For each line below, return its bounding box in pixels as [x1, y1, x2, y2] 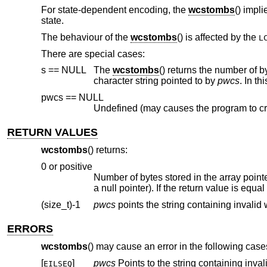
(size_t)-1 [41, 199, 80, 210]
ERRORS [7, 222, 54, 235]
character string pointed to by [93, 76, 218, 86]
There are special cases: [41, 48, 145, 59]
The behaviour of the [41, 32, 131, 42]
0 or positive [41, 161, 92, 172]
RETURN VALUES [7, 126, 98, 138]
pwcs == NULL [41, 92, 104, 103]
